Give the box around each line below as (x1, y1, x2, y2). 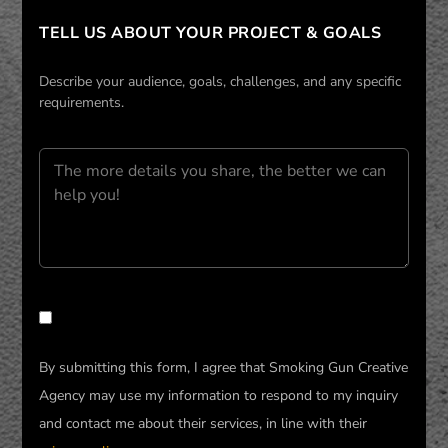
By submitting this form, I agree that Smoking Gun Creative (39, 357, 409, 377)
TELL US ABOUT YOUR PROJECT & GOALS (39, 21, 382, 44)
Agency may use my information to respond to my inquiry (39, 385, 399, 405)
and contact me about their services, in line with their (39, 413, 368, 433)
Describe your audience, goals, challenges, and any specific (39, 72, 402, 92)
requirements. (39, 93, 125, 113)
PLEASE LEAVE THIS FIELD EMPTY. (37, 305, 320, 328)
